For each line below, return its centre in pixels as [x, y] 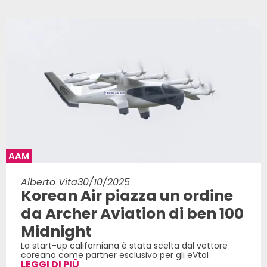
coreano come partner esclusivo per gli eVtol [115, 255]
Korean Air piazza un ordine [127, 195]
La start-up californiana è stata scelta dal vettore [124, 245]
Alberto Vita [49, 182]
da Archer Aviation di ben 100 [132, 213]
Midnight [56, 231]
